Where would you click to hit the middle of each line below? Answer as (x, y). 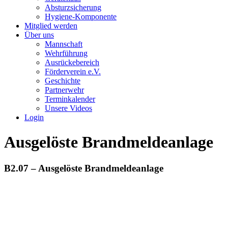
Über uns (39, 35)
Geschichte (63, 81)
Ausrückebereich (72, 62)
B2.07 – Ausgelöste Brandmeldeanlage (84, 168)
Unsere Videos (68, 108)
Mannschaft (64, 44)
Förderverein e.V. (73, 72)
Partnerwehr (64, 90)
